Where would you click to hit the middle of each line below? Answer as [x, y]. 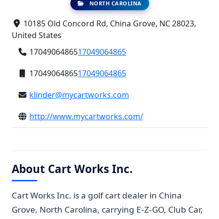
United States [37, 35]
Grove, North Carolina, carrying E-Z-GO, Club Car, [107, 209]
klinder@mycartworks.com [79, 95]
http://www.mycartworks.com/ [86, 116]
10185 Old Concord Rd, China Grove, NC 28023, [109, 23]
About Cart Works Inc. [72, 169]
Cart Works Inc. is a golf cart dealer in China [97, 195]
